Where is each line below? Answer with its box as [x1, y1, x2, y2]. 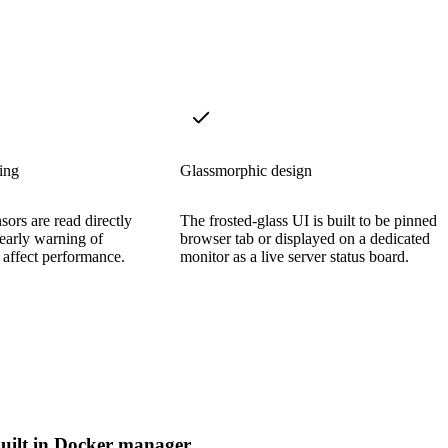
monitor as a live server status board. [180, 247, 409, 265]
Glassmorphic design [180, 161, 312, 179]
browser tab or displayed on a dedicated [180, 229, 430, 247]
